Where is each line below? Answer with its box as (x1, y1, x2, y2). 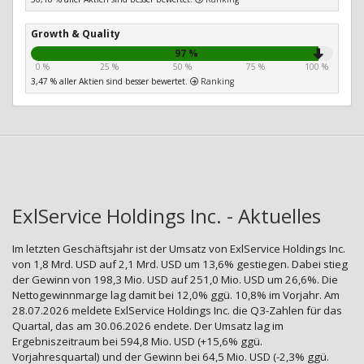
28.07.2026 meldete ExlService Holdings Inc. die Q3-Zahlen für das (12, 303, 342, 318)
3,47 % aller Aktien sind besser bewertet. (31, 76, 190, 88)
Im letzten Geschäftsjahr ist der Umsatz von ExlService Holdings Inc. (12, 241, 345, 257)
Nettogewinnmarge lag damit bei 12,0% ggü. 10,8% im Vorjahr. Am (12, 288, 340, 303)
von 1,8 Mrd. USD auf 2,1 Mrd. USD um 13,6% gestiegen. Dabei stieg (12, 257, 348, 272)
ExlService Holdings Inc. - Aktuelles (12, 202, 321, 230)
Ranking (198, 76, 234, 88)
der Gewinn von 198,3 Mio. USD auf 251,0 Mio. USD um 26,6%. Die (12, 272, 338, 288)
